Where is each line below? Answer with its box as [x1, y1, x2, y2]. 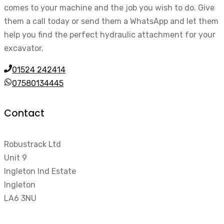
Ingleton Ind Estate [4, 166, 76, 176]
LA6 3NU [4, 193, 36, 203]
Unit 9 [4, 152, 27, 162]
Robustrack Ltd [4, 139, 61, 149]
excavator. [4, 43, 43, 53]
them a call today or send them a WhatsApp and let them [4, 16, 218, 26]
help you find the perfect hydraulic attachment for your [4, 29, 215, 39]
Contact [4, 106, 44, 120]
